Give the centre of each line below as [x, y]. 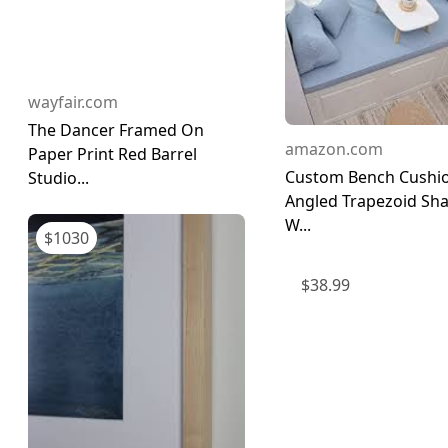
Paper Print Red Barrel [112, 154]
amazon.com [334, 148]
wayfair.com [73, 102]
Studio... [58, 178]
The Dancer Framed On [116, 130]
